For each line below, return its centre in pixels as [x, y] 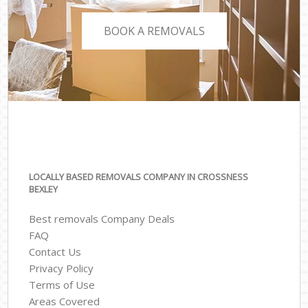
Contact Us [55, 251]
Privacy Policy [62, 268]
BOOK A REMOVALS [154, 31]
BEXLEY [44, 189]
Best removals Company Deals [102, 218]
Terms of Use [62, 284]
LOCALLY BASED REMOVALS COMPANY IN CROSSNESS [139, 177]
